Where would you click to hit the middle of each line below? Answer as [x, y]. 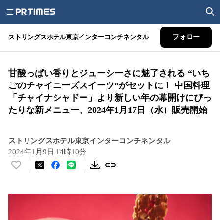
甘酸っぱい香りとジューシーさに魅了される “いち [109, 73]
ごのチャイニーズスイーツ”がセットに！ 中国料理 [109, 85]
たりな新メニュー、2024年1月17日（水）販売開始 [108, 110]
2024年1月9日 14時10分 [47, 152]
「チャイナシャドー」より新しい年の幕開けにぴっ [110, 98]
